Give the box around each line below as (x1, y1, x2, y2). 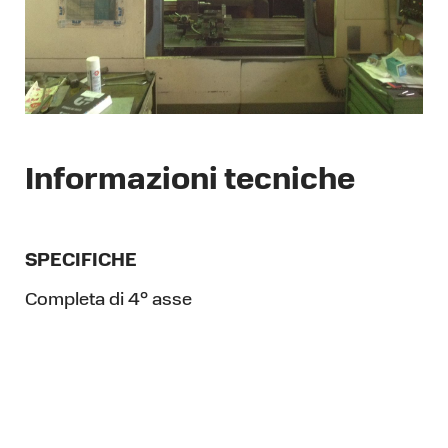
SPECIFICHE (25, 252, 137, 272)
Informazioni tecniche (25, 166, 355, 198)
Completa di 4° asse (25, 291, 192, 311)
